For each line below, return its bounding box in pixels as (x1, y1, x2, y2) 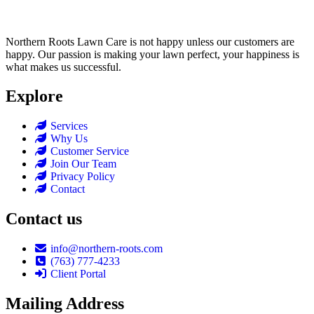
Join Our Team (50, 158, 116, 170)
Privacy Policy (50, 170, 115, 183)
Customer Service (50, 145, 129, 158)
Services (50, 120, 88, 132)
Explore (6, 87, 63, 106)
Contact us (6, 210, 82, 228)
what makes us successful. (6, 60, 121, 73)
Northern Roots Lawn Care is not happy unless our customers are (6, 35, 294, 48)
